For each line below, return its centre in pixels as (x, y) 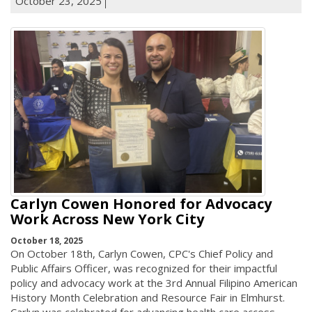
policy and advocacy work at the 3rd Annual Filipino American (154, 282)
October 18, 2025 (47, 240)
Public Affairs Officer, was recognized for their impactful (144, 268)
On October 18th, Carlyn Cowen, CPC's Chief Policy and (142, 253)
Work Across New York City (107, 219)
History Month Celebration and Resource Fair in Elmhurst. (148, 297)
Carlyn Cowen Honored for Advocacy (141, 204)
